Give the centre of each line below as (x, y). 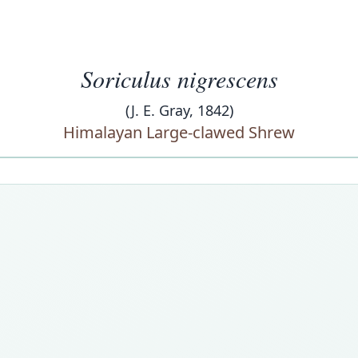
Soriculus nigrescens (179, 78)
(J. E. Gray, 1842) (179, 110)
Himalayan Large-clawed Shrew (179, 132)
